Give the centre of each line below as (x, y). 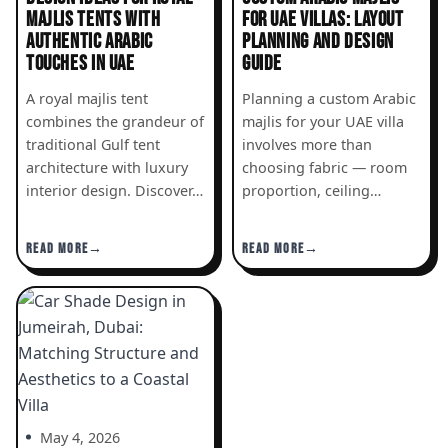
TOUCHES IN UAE (80, 63)
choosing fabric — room (324, 167)
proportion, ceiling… (311, 190)
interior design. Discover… (114, 190)
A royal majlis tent (87, 98)
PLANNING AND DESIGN (318, 41)
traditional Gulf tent (93, 144)
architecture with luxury (107, 167)
